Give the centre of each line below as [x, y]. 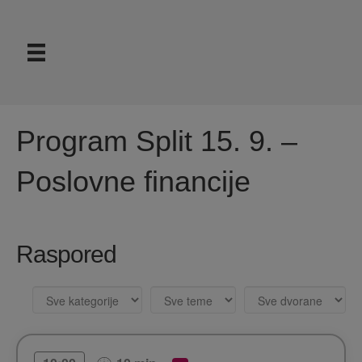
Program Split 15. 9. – [157, 141]
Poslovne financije [133, 182]
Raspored [66, 255]
